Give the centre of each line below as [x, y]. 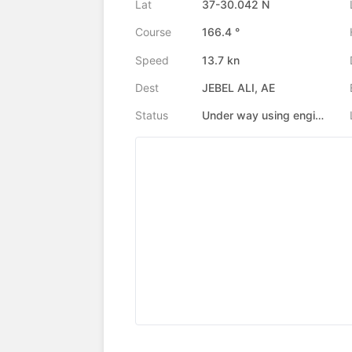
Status [152, 115]
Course [153, 32]
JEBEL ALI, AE [238, 88]
